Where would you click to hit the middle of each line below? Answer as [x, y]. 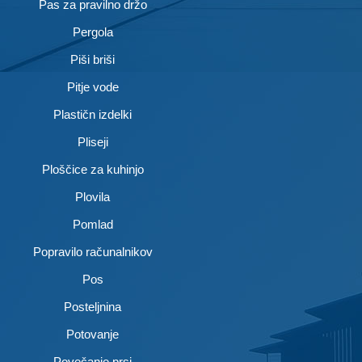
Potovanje [93, 335]
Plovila [93, 197]
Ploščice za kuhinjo [93, 170]
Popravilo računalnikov [93, 252]
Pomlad [93, 225]
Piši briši [93, 60]
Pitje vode [93, 87]
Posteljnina [93, 307]
